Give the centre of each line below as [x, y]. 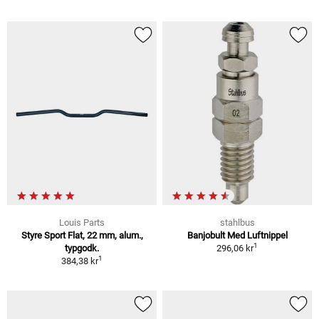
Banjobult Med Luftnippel [237, 236]
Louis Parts [82, 223]
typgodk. [82, 249]
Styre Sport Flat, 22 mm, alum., [82, 236]
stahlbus [237, 223]
